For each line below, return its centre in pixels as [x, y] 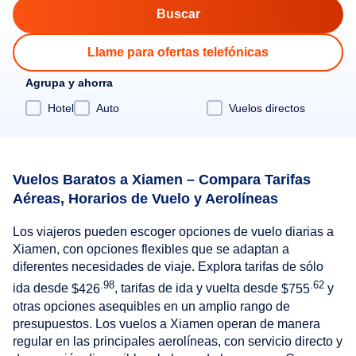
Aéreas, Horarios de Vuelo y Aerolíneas [145, 198]
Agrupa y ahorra [69, 83]
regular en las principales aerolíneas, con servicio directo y [178, 341]
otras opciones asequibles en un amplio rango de [151, 306]
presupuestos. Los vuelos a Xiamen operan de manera [166, 323]
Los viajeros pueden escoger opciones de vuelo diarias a [173, 232]
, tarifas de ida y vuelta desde [198, 288]
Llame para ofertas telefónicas [178, 52]
